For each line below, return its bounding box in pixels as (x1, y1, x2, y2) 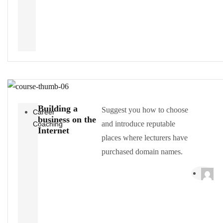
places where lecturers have (101, 133, 188, 142)
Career (33, 108, 55, 116)
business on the (37, 114, 96, 124)
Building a (37, 103, 78, 113)
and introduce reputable (101, 119, 175, 128)
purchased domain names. (101, 147, 183, 156)
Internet (37, 125, 69, 135)
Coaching (33, 119, 63, 128)
